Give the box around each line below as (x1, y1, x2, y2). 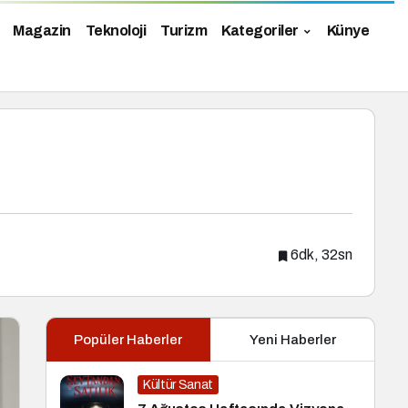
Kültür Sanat (143, 378, 213, 392)
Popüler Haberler (74, 332, 182, 347)
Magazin (13, 23, 71, 39)
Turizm (160, 23, 207, 39)
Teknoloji (85, 23, 146, 39)
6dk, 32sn (291, 247, 352, 263)
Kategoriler (221, 23, 299, 39)
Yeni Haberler (249, 332, 336, 347)
